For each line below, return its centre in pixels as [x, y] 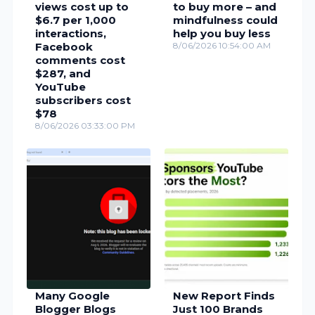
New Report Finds [224, 295]
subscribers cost [83, 100]
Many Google [73, 295]
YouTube [61, 86]
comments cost [81, 60]
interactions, [71, 33]
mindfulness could [225, 20]
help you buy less [221, 33]
